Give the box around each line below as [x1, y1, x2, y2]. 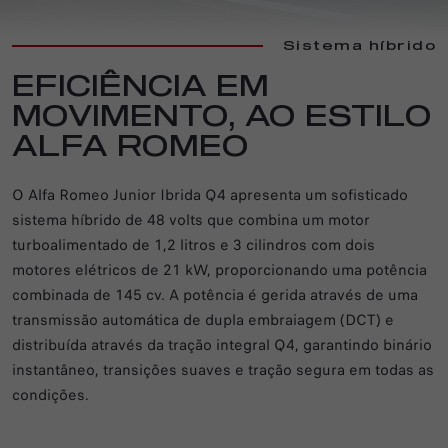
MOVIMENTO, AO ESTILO [12, 104, 432, 133]
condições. [12, 383, 89, 406]
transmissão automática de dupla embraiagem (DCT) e [12, 308, 394, 331]
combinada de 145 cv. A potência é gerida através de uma [12, 283, 418, 306]
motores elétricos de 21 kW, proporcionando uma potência [12, 258, 427, 281]
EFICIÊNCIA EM [12, 74, 269, 103]
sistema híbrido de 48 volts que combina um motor [12, 208, 370, 231]
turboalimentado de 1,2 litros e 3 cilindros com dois [12, 233, 375, 256]
